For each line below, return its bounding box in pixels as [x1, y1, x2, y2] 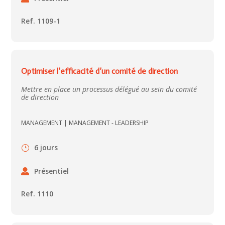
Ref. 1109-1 [21, 16, 61, 26]
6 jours [34, 143, 58, 153]
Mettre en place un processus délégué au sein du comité [21, 84, 197, 94]
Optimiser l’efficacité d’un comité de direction [21, 66, 178, 76]
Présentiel [34, 166, 69, 176]
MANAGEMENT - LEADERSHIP [69, 119, 149, 128]
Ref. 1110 [21, 189, 54, 199]
